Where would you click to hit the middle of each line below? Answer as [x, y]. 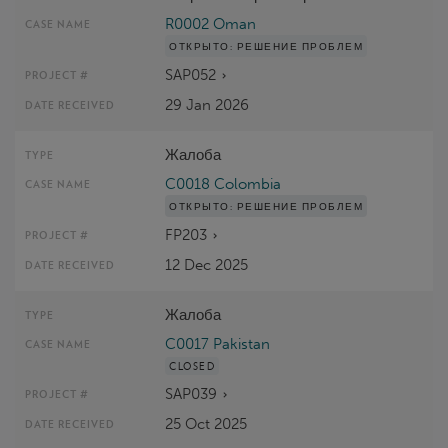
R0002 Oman [211, 23]
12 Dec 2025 [207, 264]
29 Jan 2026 [207, 104]
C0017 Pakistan [218, 343]
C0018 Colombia [223, 183]
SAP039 [191, 393]
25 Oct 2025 [206, 423]
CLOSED [192, 365]
